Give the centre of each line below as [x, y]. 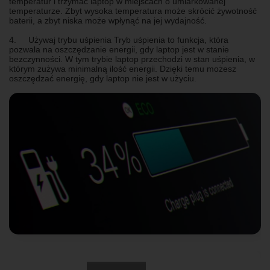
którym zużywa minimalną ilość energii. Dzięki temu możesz [123, 69]
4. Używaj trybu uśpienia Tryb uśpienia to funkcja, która [119, 40]
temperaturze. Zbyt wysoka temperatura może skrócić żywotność [133, 11]
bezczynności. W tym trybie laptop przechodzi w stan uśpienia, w [132, 59]
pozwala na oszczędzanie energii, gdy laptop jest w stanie [119, 49]
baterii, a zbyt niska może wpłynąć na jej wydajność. [108, 20]
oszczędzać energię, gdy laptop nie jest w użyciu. [103, 78]
